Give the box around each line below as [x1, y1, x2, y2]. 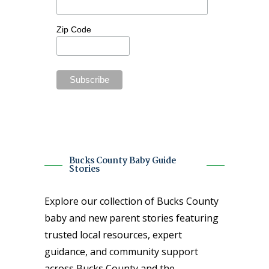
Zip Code [56, 24, 91, 34]
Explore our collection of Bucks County [44, 194, 219, 208]
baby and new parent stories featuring [44, 211, 219, 225]
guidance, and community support [44, 244, 198, 258]
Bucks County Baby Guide [69, 153, 177, 168]
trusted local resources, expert [44, 228, 182, 241]
